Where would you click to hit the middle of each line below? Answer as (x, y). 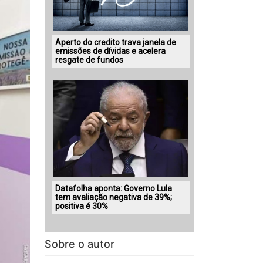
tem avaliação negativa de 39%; (114, 197)
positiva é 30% (82, 206)
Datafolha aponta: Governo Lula (114, 188)
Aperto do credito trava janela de (116, 42)
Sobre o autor (80, 244)
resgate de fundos (89, 60)
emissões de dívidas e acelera (110, 51)
